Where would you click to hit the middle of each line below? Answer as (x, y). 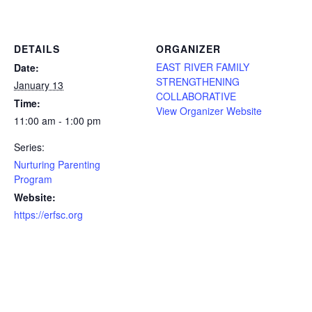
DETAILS (37, 48)
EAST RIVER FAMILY (203, 67)
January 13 (39, 85)
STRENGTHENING (198, 81)
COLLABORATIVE (196, 96)
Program (33, 179)
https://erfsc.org (48, 214)
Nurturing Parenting (57, 164)
